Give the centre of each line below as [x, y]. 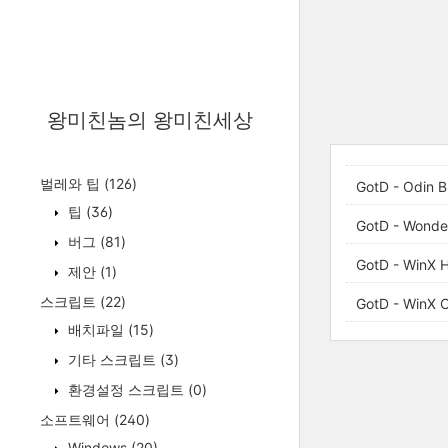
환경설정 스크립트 [126, 389]
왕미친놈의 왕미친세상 [149, 120]
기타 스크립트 [112, 359]
